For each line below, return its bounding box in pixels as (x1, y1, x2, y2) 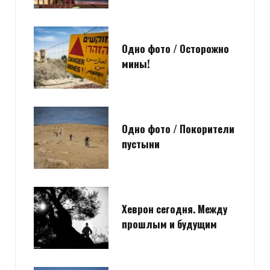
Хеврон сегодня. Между (122, 201, 227, 217)
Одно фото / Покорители (122, 121, 234, 137)
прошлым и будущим (122, 216, 217, 232)
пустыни (122, 136, 160, 152)
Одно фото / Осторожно (122, 41, 229, 57)
